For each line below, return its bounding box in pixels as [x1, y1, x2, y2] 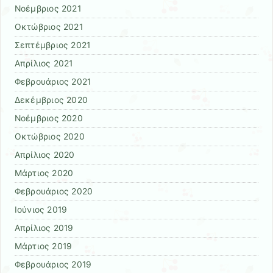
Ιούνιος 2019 [14, 205, 68, 215]
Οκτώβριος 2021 [14, 22, 83, 32]
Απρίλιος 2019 [14, 223, 74, 233]
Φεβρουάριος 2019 [14, 260, 92, 270]
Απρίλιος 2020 [14, 150, 75, 160]
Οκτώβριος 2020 [14, 132, 85, 142]
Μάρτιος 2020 [14, 168, 74, 179]
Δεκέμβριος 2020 [14, 95, 88, 105]
